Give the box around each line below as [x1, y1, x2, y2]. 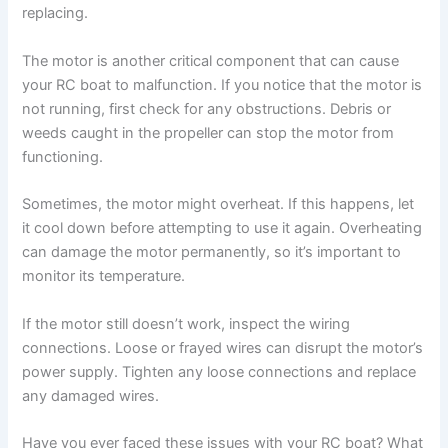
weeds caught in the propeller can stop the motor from [22, 123, 395, 142]
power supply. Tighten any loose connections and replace [22, 362, 417, 381]
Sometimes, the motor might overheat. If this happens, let [22, 195, 415, 214]
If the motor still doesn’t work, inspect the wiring [22, 314, 351, 333]
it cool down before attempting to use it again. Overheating [22, 219, 423, 238]
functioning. [22, 147, 104, 166]
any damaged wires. [22, 386, 160, 405]
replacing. [22, 4, 89, 23]
